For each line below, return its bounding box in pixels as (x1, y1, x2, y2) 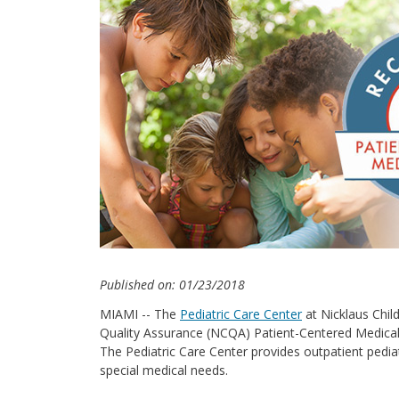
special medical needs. (100, 362, 228, 379)
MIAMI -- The (100, 305, 180, 322)
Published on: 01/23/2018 (100, 276, 245, 293)
